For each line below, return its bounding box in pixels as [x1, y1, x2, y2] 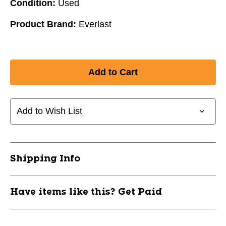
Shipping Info [10, 154, 80, 163]
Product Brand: [10, 19, 76, 29]
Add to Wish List [17, 106, 82, 117]
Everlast [79, 19, 111, 29]
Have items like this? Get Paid [10, 187, 162, 197]
